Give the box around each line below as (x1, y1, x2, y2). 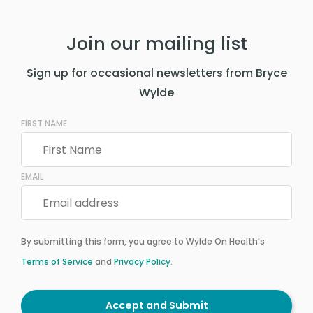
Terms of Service (21, 256, 93, 268)
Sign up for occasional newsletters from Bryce (26, 65, 287, 82)
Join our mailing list (66, 31, 247, 57)
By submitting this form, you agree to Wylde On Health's (21, 235, 265, 248)
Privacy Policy (114, 256, 170, 268)
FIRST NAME (21, 117, 67, 130)
